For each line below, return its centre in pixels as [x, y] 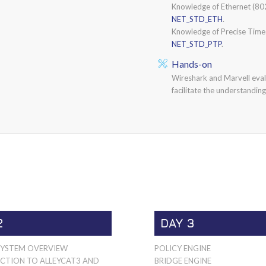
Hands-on [192, 64]
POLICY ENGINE [183, 248]
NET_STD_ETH [197, 19]
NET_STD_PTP [197, 44]
